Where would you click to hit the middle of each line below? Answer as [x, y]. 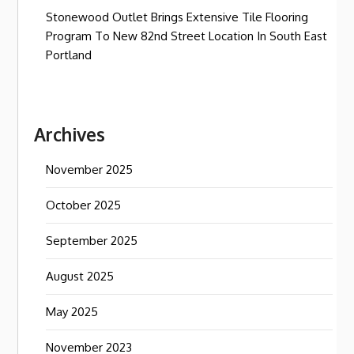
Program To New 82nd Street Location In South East [187, 36]
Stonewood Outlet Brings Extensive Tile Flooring [177, 17]
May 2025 [72, 312]
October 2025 [84, 205]
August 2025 [80, 276]
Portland [69, 55]
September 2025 [92, 241]
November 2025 [90, 169]
